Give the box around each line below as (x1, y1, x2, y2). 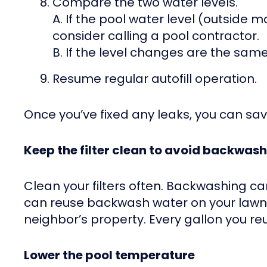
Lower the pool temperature (24, 247, 195, 264)
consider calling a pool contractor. (52, 27, 259, 45)
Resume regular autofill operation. (52, 70, 257, 88)
